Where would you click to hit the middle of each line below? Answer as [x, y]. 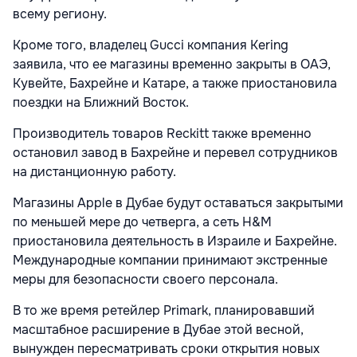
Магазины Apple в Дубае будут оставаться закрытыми [178, 203]
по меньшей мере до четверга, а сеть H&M [142, 222]
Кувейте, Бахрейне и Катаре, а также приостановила [175, 84]
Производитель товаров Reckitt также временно [162, 134]
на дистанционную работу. [94, 172]
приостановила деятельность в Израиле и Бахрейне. [175, 241]
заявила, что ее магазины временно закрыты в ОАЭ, [172, 65]
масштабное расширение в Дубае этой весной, [158, 330]
